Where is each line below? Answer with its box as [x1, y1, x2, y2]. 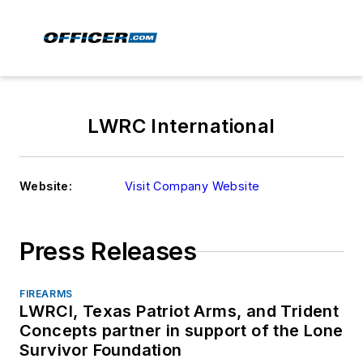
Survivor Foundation [19, 340, 182, 360]
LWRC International [88, 114, 275, 138]
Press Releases [19, 237, 197, 266]
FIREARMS [19, 288, 73, 300]
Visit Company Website [125, 179, 260, 193]
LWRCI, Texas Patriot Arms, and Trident [19, 301, 340, 321]
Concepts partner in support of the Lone [19, 321, 344, 340]
